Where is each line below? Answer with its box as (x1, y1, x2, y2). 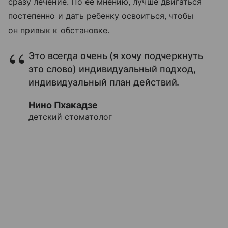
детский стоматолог (28, 111, 112, 122)
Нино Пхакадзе (28, 99, 98, 110)
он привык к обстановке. (8, 24, 110, 35)
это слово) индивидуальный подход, (28, 63, 196, 74)
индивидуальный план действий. (28, 76, 180, 88)
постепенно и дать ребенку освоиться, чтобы (8, 10, 194, 21)
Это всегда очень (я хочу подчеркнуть (28, 50, 203, 61)
